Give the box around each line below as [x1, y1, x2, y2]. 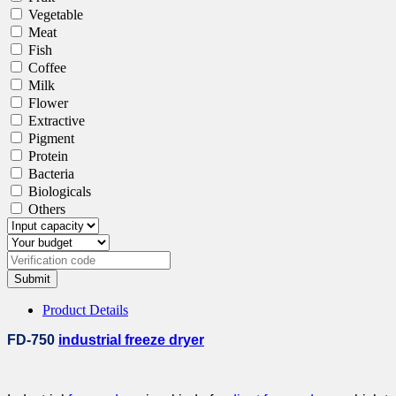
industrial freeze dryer [58, 331, 204, 347]
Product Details [42, 301, 128, 317]
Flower [28, 95, 68, 110]
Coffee [28, 59, 66, 75]
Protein [28, 148, 68, 164]
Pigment [28, 130, 74, 146]
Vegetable [28, 6, 83, 22]
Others [28, 201, 65, 217]
